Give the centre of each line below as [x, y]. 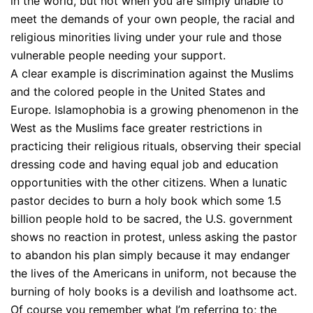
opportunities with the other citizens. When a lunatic [149, 182]
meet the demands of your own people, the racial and [153, 19]
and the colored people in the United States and [138, 91]
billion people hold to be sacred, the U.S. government [152, 218]
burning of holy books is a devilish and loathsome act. [154, 291]
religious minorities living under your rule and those [146, 37]
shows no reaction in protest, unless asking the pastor [154, 236]
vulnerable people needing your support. [118, 55]
